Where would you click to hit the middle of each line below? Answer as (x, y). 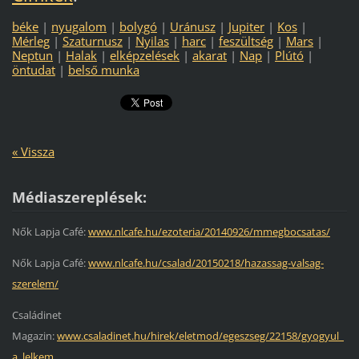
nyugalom (79, 26)
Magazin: (34, 335)
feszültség (246, 41)
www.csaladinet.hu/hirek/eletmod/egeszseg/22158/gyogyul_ (200, 335)
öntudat (33, 70)
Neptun (32, 55)
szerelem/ (35, 284)
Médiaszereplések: (79, 198)
